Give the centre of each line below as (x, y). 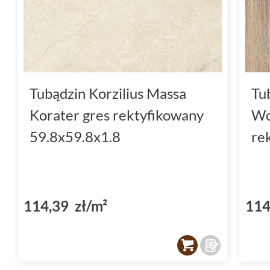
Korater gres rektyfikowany (117, 115)
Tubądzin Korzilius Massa (108, 93)
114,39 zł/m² (65, 206)
